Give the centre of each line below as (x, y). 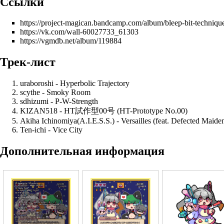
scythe (30, 92)
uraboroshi (37, 83)
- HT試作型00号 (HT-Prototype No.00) (122, 111)
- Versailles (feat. (143, 121)
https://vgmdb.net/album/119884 (71, 41)
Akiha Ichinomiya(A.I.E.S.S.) (67, 121)
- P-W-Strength (73, 101)
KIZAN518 (39, 111)
